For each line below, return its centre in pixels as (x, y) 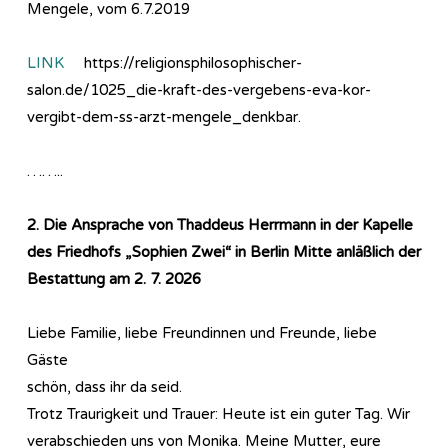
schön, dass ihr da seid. (104, 386)
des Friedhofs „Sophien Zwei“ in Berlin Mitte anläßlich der (224, 251)
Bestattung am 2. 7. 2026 (114, 278)
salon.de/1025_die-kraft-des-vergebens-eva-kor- (199, 89)
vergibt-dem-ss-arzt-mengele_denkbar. (164, 116)
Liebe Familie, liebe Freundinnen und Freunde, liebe (202, 332)
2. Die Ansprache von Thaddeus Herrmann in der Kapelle (220, 224)
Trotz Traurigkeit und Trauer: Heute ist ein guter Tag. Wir (218, 413)
